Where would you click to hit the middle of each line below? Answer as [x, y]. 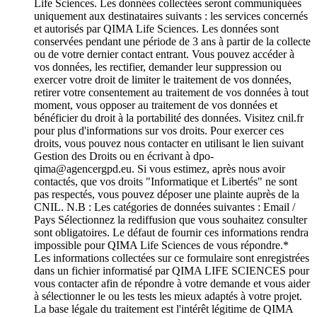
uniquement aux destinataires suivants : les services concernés [171, 16]
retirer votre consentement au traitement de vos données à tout [171, 92]
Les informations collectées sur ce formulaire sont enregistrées [172, 258]
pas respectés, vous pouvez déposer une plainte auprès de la [167, 194]
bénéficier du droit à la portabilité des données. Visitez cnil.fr [169, 117]
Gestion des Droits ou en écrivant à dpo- [124, 156]
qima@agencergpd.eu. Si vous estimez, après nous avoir [160, 168]
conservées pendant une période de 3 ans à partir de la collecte [172, 41]
